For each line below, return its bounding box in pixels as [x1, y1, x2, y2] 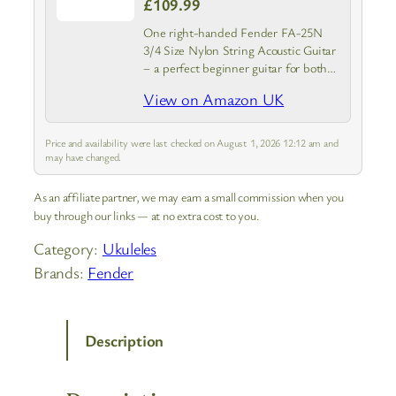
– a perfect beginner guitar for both [143, 59, 328, 77]
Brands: [34, 262, 88, 284]
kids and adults [143, 77, 219, 95]
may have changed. [45, 149, 122, 164]
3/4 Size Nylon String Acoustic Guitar [143, 42, 336, 59]
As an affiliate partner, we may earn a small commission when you [34, 188, 344, 206]
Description [84, 329, 164, 351]
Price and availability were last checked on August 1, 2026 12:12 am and [45, 135, 339, 150]
